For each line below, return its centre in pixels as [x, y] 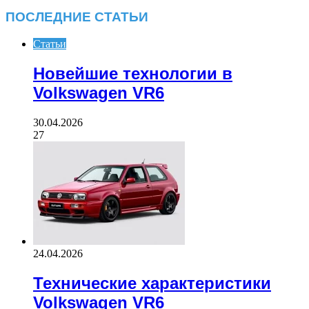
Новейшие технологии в [133, 73]
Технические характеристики [152, 283]
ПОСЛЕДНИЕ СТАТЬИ [77, 17]
